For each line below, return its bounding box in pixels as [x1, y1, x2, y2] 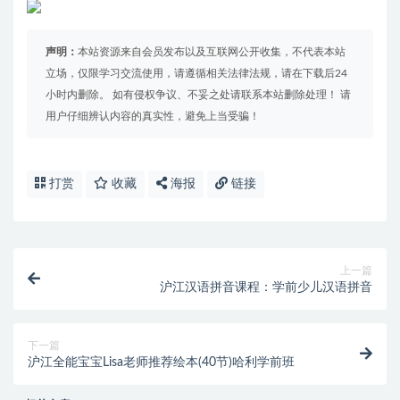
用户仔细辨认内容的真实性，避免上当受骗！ [46, 111, 260, 122]
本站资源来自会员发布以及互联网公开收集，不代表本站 [78, 46, 346, 58]
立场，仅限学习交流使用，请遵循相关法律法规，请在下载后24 [46, 68, 347, 79]
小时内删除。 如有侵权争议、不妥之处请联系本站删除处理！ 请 [46, 89, 351, 101]
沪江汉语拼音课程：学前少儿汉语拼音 [160, 281, 372, 295]
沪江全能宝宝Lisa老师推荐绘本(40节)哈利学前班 [28, 356, 295, 370]
